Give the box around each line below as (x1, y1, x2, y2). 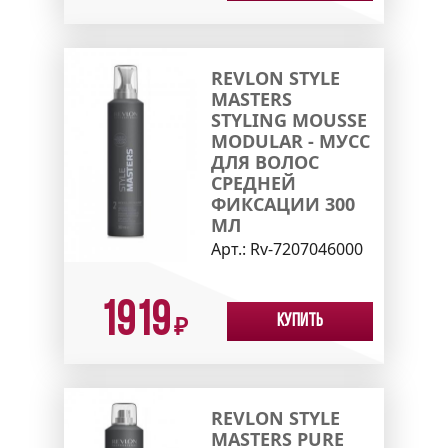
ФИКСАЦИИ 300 (210, 192, 355, 217)
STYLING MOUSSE (210, 108, 367, 133)
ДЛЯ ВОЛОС (210, 150, 319, 175)
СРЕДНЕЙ (210, 171, 296, 196)
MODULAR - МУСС (210, 129, 370, 154)
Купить (277, 312, 323, 332)
